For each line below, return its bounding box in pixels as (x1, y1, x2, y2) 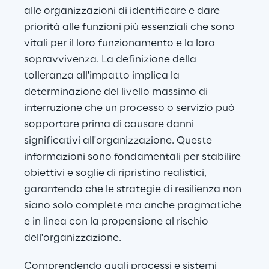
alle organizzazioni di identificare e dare (24, 5, 222, 17)
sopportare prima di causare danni (24, 119, 196, 130)
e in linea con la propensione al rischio (24, 216, 211, 228)
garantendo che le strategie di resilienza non (24, 184, 244, 195)
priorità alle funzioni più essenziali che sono (24, 22, 237, 33)
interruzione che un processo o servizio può (24, 103, 237, 114)
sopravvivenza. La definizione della (24, 54, 199, 65)
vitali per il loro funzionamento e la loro (24, 38, 217, 49)
